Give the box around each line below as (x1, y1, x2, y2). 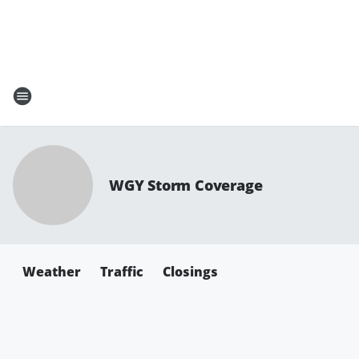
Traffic (100, 263, 143, 280)
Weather (22, 263, 81, 280)
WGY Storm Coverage (109, 175, 263, 195)
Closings (163, 263, 218, 280)
